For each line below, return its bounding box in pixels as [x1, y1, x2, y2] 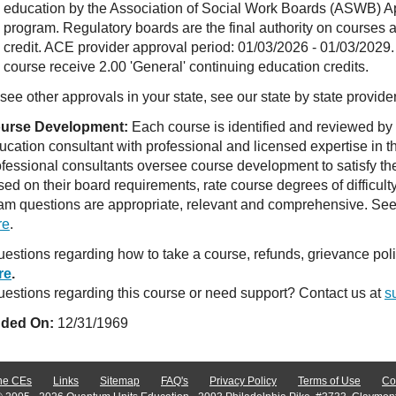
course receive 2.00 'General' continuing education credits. [3, 59, 369, 74]
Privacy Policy [209, 375, 277, 387]
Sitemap [100, 375, 140, 387]
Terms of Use [298, 375, 361, 387]
